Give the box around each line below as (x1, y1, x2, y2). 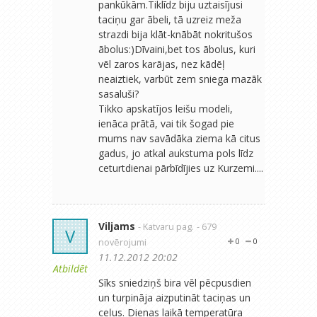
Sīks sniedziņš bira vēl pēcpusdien (98, 275, 251, 289)
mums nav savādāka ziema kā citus (98, 131, 260, 145)
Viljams (98, 219, 135, 233)
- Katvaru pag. (138, 220, 194, 233)
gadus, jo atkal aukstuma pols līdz (98, 146, 253, 160)
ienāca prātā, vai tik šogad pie (98, 116, 234, 130)
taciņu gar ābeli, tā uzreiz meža (98, 12, 241, 26)
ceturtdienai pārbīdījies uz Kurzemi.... (98, 161, 263, 175)
